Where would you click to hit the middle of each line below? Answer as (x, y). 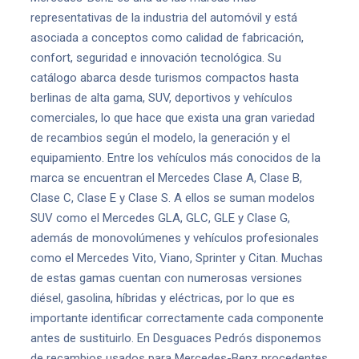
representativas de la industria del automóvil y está (164, 18)
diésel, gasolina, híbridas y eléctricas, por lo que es (163, 298)
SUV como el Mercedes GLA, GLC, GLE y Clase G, (160, 218)
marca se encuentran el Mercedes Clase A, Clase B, (166, 178)
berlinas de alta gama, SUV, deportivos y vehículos (161, 98)
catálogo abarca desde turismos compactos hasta (165, 78)
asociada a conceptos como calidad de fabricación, (167, 38)
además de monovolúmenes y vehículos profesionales (175, 238)
